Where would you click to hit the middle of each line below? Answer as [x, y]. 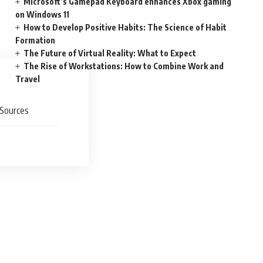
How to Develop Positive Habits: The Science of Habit [125, 27]
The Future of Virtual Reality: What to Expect [110, 53]
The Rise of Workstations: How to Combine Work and [124, 66]
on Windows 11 [43, 14]
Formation [36, 40]
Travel [28, 79]
